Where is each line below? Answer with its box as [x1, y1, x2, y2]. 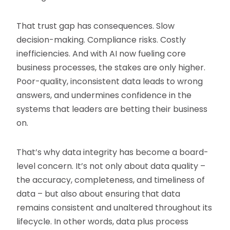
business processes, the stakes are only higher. [16, 62, 206, 74]
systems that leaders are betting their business [16, 103, 208, 116]
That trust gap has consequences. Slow [16, 20, 175, 32]
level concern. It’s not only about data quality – [16, 160, 206, 172]
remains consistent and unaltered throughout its [16, 202, 213, 214]
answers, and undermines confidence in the [16, 89, 192, 102]
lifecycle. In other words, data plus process [16, 216, 189, 228]
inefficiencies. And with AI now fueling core [16, 48, 186, 60]
